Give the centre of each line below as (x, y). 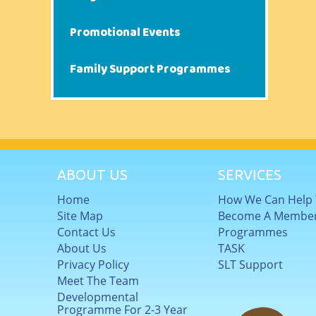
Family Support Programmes (151, 70)
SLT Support (250, 265)
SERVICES (249, 175)
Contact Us (86, 232)
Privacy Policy (93, 265)
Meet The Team (98, 281)
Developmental (97, 297)
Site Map (80, 216)
